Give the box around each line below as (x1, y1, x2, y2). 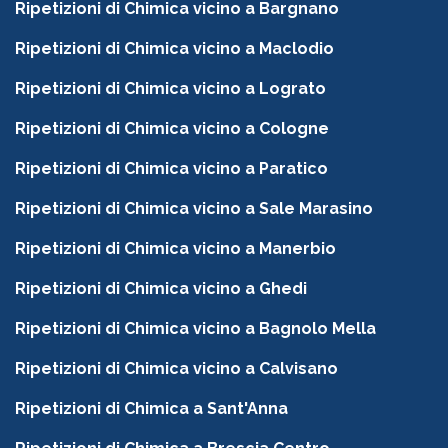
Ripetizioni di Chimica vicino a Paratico (15, 159, 328, 179)
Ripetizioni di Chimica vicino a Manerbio (15, 239, 336, 259)
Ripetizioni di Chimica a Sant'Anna (15, 399, 288, 419)
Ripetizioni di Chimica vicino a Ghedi (15, 279, 307, 299)
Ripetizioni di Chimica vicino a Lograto (15, 79, 326, 99)
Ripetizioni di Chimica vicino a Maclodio (15, 39, 334, 59)
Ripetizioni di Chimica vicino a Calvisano (15, 359, 338, 379)
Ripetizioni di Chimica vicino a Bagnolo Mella (15, 319, 376, 339)
